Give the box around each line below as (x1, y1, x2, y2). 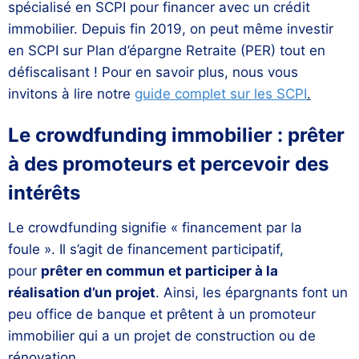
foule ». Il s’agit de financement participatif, (8, 241, 284, 258)
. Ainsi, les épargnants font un (155, 284, 348, 301)
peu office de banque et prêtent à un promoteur (8, 306, 316, 323)
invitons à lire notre (8, 86, 135, 103)
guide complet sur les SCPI (135, 86, 307, 103)
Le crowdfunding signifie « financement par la (8, 220, 302, 236)
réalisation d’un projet (8, 284, 155, 301)
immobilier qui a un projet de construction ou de (8, 328, 316, 345)
